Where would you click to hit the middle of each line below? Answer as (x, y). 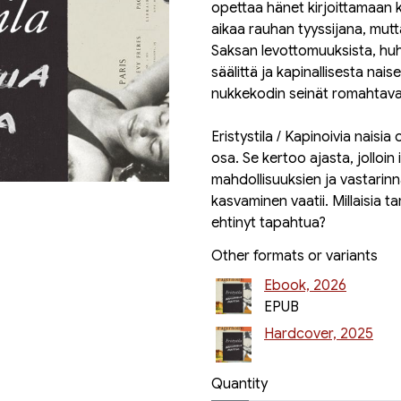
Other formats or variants (294, 256)
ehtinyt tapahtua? (269, 223)
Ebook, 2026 (305, 286)
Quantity (239, 384)
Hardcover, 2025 (319, 334)
